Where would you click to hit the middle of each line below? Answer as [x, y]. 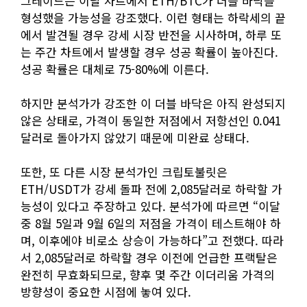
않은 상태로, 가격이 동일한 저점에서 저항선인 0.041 [151, 121]
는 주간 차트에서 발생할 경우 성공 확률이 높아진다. [149, 52]
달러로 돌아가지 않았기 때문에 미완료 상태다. [135, 138]
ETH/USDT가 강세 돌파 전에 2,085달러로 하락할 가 [151, 189]
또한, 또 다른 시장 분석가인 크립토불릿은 [124, 172]
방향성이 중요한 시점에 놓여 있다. [106, 292]
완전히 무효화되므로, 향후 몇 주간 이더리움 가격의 [148, 275]
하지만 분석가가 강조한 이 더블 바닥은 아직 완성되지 [153, 103]
